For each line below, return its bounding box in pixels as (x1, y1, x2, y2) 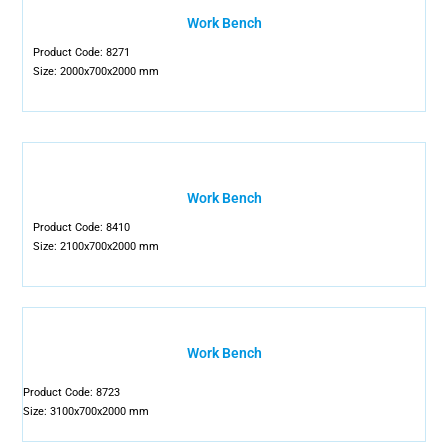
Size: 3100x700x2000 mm (23, 405, 150, 418)
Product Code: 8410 (33, 221, 131, 234)
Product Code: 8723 (23, 386, 121, 399)
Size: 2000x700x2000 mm (33, 65, 160, 78)
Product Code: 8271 (33, 46, 131, 59)
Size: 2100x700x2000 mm (33, 240, 160, 253)
